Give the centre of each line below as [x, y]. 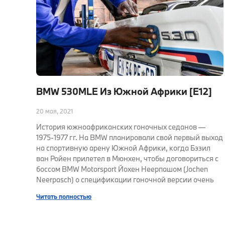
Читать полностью [64, 197]
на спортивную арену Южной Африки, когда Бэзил [123, 148]
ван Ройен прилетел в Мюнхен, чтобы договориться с [127, 159]
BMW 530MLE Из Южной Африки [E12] [124, 92]
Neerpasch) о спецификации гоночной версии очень [125, 180]
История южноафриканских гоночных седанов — [121, 127]
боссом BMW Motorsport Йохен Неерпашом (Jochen [122, 169]
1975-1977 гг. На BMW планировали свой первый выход [130, 138]
